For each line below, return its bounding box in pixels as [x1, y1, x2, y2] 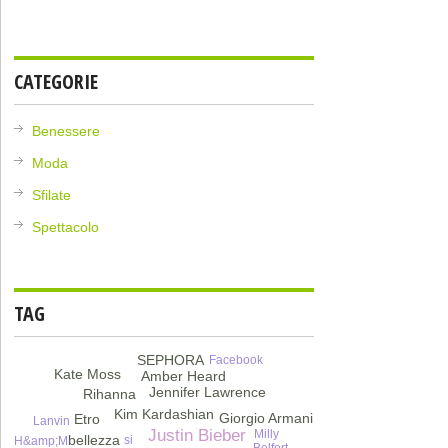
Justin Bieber [147, 426, 246, 446]
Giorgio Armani [218, 410, 313, 427]
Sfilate [32, 187, 72, 204]
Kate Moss [53, 365, 121, 382]
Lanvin [32, 414, 70, 429]
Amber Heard [140, 367, 226, 384]
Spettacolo [32, 219, 100, 236]
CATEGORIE [14, 68, 99, 96]
